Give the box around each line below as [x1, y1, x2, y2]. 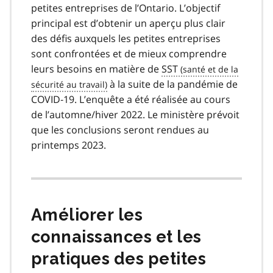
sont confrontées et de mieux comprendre [31, 46, 227, 60]
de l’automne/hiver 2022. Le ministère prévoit [31, 107, 239, 121]
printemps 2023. [31, 138, 106, 152]
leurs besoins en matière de [31, 62, 161, 76]
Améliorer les [31, 205, 143, 224]
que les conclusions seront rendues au [31, 122, 209, 136]
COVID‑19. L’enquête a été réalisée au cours [31, 92, 230, 106]
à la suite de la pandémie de [107, 77, 238, 91]
